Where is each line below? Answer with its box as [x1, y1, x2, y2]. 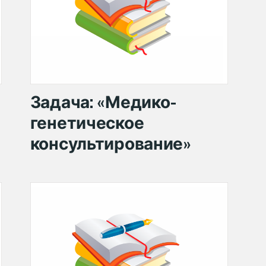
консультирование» [30, 133, 191, 153]
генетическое [30, 112, 148, 132]
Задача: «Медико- [30, 91, 178, 112]
